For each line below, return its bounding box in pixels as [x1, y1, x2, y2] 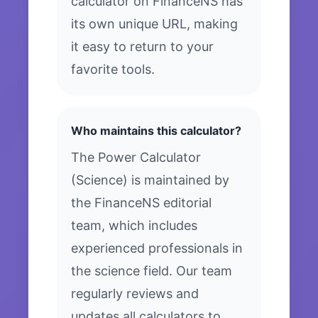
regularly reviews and [71, 286, 199, 302]
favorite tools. [71, 62, 155, 77]
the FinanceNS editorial [71, 195, 212, 211]
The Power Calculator [71, 150, 201, 165]
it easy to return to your [71, 39, 214, 55]
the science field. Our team [71, 263, 232, 279]
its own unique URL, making [71, 16, 238, 32]
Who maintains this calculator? [71, 124, 241, 138]
